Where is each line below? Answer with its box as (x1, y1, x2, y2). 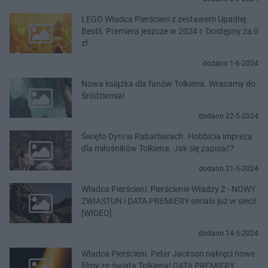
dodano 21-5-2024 (199, 164, 258, 173)
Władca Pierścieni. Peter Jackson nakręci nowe (81, 248, 255, 258)
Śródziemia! (81, 90, 125, 100)
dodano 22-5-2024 (199, 111, 258, 120)
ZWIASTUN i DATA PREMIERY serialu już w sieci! (81, 196, 257, 206)
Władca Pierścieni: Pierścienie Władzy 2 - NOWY (81, 184, 255, 194)
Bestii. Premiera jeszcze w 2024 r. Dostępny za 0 (81, 26, 258, 36)
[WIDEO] (81, 208, 112, 218)
